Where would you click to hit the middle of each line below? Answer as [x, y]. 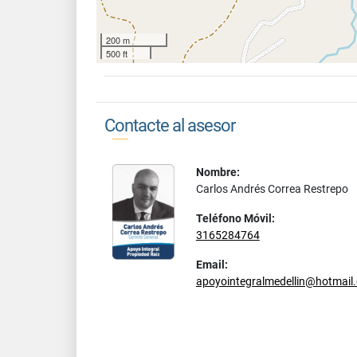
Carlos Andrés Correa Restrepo [272, 189]
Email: [212, 265]
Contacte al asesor [170, 126]
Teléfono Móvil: [235, 218]
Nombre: [218, 172]
